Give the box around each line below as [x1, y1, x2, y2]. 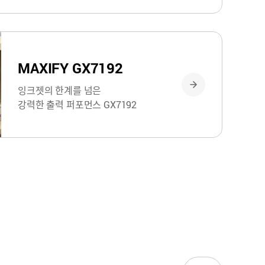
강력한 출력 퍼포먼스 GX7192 [18, 98, 137, 112]
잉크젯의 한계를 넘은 [18, 84, 104, 98]
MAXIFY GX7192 [18, 59, 123, 78]
